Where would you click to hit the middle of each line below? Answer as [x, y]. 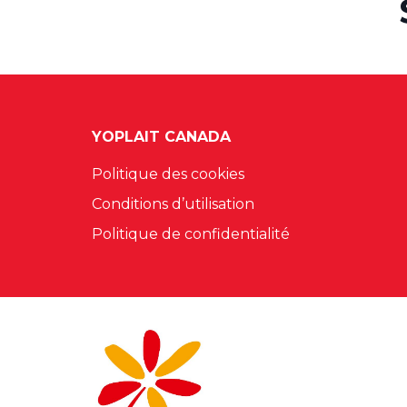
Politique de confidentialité [191, 233]
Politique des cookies [168, 174]
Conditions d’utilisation [173, 203]
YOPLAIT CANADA [161, 137]
